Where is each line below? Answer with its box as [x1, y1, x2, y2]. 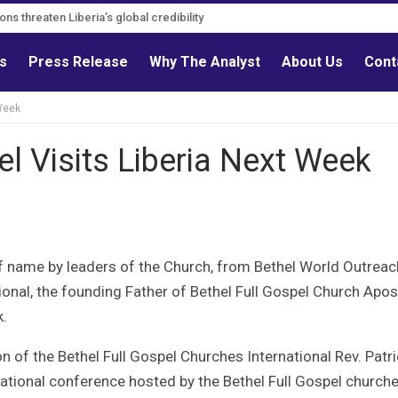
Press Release [28, 53, 129, 70]
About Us [282, 53, 344, 70]
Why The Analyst [149, 53, 261, 70]
